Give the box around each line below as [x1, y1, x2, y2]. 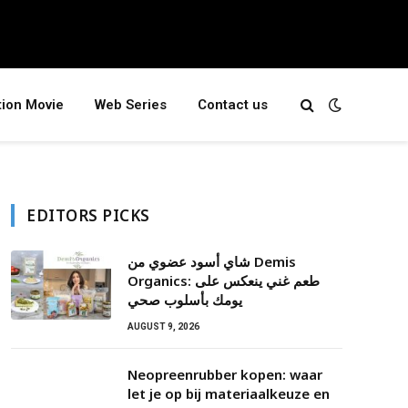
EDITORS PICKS [26, 205, 150, 226]
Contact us [198, 97, 268, 113]
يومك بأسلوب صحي [127, 291, 242, 309]
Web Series [95, 97, 167, 113]
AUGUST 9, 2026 [127, 321, 199, 331]
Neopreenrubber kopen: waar [127, 365, 322, 383]
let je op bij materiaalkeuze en [127, 384, 330, 403]
